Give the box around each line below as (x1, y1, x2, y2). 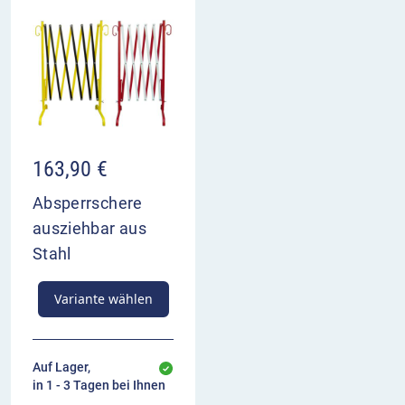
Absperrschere (33, 193, 143, 213)
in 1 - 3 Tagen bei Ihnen (33, 378, 165, 393)
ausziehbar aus (33, 219, 146, 239)
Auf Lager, (33, 360, 90, 375)
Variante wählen (53, 290, 153, 308)
